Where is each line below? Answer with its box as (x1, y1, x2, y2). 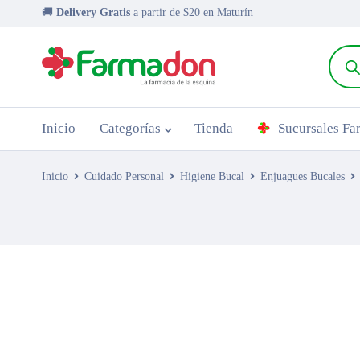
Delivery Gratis (56, 6, 133, 18)
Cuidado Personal (84, 170, 164, 182)
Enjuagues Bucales (260, 170, 345, 182)
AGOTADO (66, 284, 121, 297)
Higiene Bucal (180, 170, 244, 182)
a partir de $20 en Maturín (133, 6, 253, 18)
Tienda (194, 121, 233, 136)
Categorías (100, 121, 161, 136)
